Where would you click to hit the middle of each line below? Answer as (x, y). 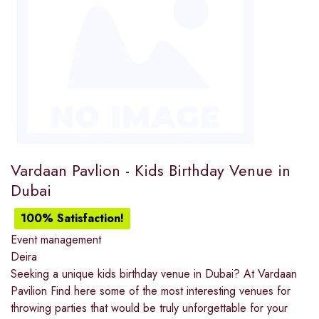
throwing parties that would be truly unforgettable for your (149, 308)
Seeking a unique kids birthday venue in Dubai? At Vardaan (154, 273)
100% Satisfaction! (72, 218)
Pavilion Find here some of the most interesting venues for (151, 291)
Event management (56, 239)
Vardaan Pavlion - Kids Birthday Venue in (151, 170)
